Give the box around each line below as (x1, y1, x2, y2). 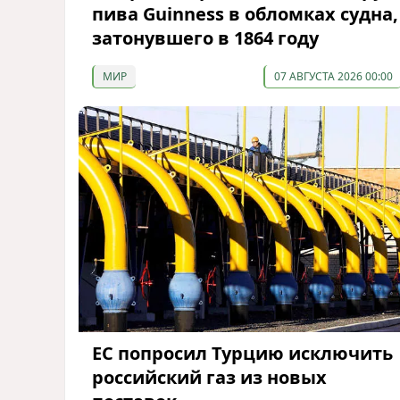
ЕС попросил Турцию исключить (92, 340, 393, 365)
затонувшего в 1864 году (92, 25, 319, 50)
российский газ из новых (92, 364, 327, 389)
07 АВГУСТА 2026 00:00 (273, 68, 393, 84)
